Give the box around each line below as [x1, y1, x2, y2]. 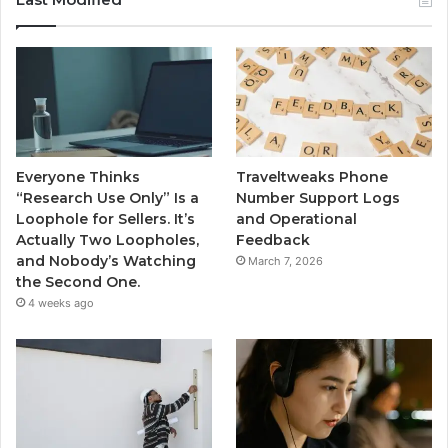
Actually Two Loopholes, [16, 231, 199, 250]
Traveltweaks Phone [236, 168, 389, 187]
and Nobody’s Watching [16, 252, 196, 271]
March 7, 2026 [248, 254, 324, 269]
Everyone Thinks [16, 168, 140, 187]
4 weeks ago [28, 296, 94, 311]
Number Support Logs [236, 189, 401, 208]
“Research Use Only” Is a [16, 189, 199, 208]
